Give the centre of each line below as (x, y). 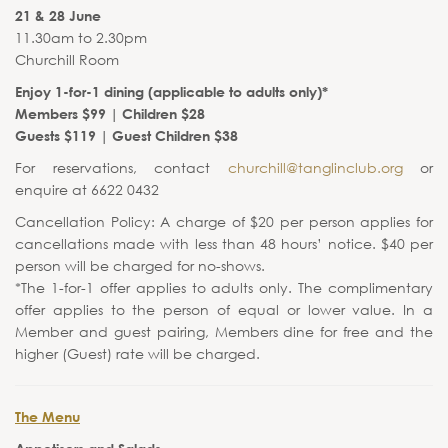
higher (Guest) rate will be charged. (137, 353)
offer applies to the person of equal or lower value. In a (224, 309)
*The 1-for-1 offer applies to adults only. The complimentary (224, 287)
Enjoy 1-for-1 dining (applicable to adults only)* (171, 91)
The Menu (47, 416)
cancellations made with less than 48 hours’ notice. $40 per (224, 243)
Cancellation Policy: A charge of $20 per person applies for (224, 221)
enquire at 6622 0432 (87, 189)
